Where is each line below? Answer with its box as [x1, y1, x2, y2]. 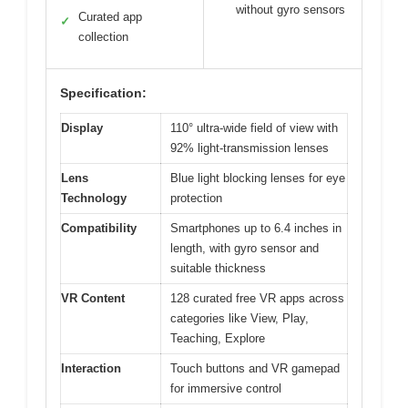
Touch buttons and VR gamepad [170, 361, 340, 375]
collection [78, 29, 128, 44]
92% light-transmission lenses [170, 140, 329, 155]
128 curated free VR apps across [170, 291, 344, 305]
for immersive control [170, 381, 281, 395]
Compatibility [61, 220, 137, 235]
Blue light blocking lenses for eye [170, 170, 345, 185]
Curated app [78, 9, 142, 24]
